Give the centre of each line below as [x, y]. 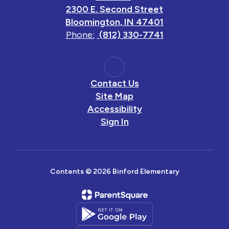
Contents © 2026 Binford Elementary [114, 171]
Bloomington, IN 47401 [114, 22]
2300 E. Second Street [114, 9]
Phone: [80, 35]
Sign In [114, 122]
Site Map [114, 96]
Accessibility [114, 109]
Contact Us [114, 83]
